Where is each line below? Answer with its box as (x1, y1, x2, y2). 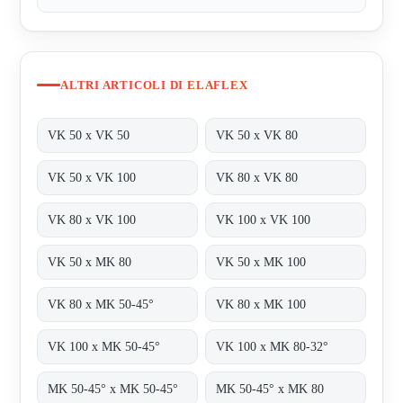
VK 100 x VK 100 (216, 212, 311, 227)
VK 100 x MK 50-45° (48, 339, 161, 354)
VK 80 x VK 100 (48, 212, 137, 227)
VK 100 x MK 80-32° (216, 339, 329, 354)
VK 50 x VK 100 (48, 170, 137, 184)
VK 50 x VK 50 (48, 128, 130, 142)
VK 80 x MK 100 (216, 297, 307, 311)
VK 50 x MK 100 (216, 255, 307, 269)
